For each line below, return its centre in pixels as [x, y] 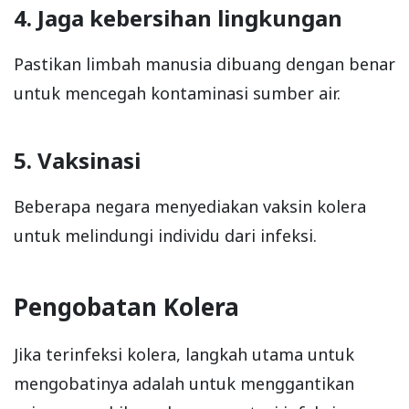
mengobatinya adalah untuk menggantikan [184, 384]
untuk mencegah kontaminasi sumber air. [177, 94]
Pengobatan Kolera [126, 307]
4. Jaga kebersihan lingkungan [178, 18]
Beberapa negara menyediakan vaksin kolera [190, 207]
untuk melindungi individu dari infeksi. [165, 236]
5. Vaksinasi [77, 161]
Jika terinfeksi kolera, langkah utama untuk [184, 355]
